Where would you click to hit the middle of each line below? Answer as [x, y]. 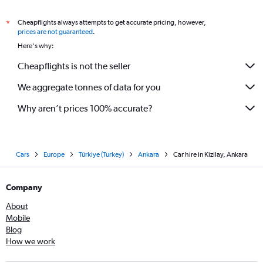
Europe [54, 154]
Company [24, 187]
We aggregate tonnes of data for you [89, 87]
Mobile [18, 218]
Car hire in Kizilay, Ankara [210, 154]
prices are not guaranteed [55, 32]
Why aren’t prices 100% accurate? [85, 108]
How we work [31, 241]
